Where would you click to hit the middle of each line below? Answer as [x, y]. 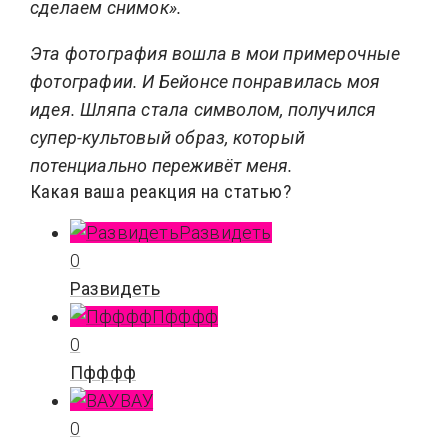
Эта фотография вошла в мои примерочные [215, 53]
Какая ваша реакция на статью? [161, 191]
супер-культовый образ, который [167, 137]
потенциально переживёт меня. [162, 165]
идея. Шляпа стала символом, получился [203, 109]
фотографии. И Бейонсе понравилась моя [205, 81]
